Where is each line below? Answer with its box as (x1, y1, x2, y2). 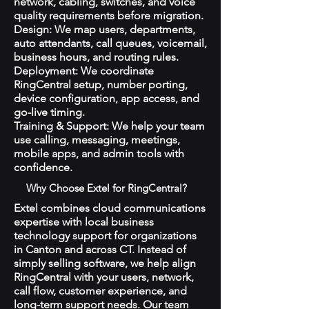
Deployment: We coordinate (14, 64, 154, 77)
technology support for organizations (14, 229, 197, 242)
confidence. (14, 161, 72, 174)
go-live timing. (14, 106, 85, 119)
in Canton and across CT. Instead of (14, 243, 186, 256)
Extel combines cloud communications (14, 201, 206, 215)
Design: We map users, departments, (14, 23, 195, 36)
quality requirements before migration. (14, 9, 203, 22)
